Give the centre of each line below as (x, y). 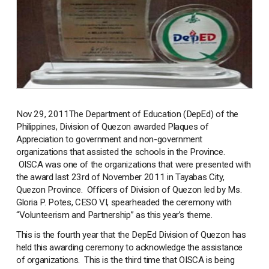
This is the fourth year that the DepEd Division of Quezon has (131, 234)
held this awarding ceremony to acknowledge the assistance (129, 247)
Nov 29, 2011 (42, 114)
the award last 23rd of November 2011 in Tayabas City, (120, 177)
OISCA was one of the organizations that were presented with (133, 164)
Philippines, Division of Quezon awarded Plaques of (112, 126)
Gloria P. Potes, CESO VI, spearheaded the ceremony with (124, 202)
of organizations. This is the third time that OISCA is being (125, 260)
